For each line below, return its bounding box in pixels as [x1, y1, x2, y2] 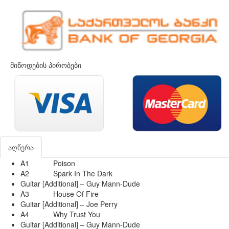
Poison [53, 158, 75, 169]
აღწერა [8, 142, 34, 153]
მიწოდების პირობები [10, 60, 81, 71]
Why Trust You [53, 209, 100, 220]
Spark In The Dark [53, 168, 112, 179]
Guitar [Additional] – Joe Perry [20, 199, 118, 210]
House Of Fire [53, 189, 99, 199]
